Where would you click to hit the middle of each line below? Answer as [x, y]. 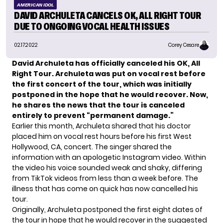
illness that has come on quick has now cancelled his [105, 188]
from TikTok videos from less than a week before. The [105, 178]
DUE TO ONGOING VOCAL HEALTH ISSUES [92, 26]
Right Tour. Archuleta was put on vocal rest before [109, 73]
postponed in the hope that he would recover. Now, [110, 94]
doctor [179, 126]
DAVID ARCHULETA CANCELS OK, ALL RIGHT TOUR [107, 15]
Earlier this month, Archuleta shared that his [89, 126]
